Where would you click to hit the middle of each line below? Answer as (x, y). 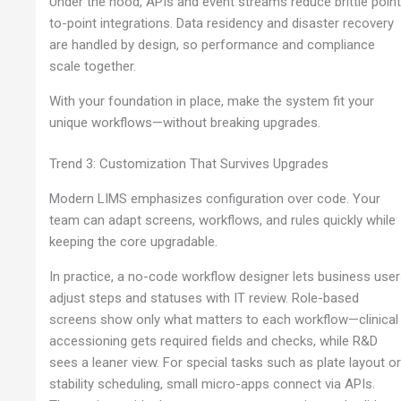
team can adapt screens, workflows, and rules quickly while (223, 220)
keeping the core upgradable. (134, 241)
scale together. (93, 66)
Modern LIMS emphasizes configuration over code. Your (215, 198)
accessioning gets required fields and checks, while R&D (214, 341)
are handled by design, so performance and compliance (213, 44)
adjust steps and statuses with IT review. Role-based (205, 298)
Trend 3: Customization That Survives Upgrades (189, 164)
